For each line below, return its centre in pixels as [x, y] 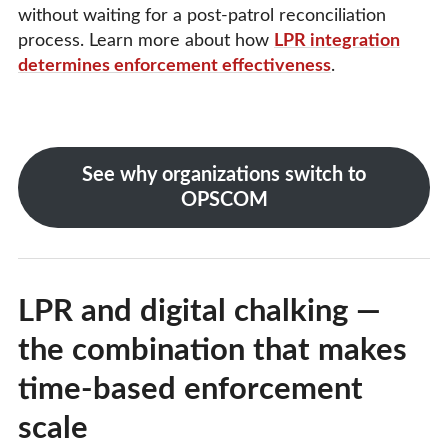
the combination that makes [212, 350]
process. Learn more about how [146, 41]
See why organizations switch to [224, 174]
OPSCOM [224, 199]
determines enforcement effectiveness [174, 66]
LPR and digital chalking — [199, 311]
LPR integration [337, 41]
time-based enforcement [190, 389]
